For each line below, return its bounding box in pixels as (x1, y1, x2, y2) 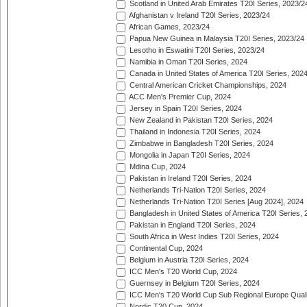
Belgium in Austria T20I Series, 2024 (127, 256, 249, 265)
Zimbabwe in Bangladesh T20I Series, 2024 (127, 139, 273, 148)
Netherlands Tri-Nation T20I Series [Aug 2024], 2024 (127, 197, 304, 206)
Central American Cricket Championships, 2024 (127, 81, 286, 90)
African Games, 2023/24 (127, 23, 210, 32)
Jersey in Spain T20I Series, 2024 (127, 104, 242, 113)
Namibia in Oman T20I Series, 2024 (127, 58, 247, 66)
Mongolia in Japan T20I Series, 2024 (127, 151, 250, 160)
